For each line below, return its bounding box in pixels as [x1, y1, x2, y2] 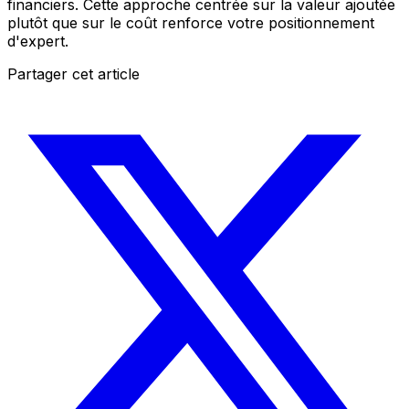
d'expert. [7, 31, 68, 50]
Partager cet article [7, 64, 140, 83]
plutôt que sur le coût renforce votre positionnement [7, 13, 374, 32]
